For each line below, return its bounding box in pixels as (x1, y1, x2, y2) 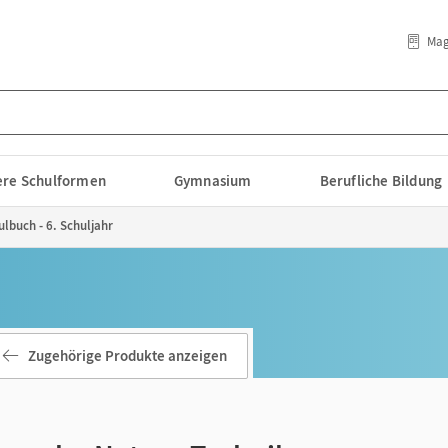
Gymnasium (173, 171, 252, 190)
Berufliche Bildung (319, 171, 443, 190)
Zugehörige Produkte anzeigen (28, 346, 227, 365)
